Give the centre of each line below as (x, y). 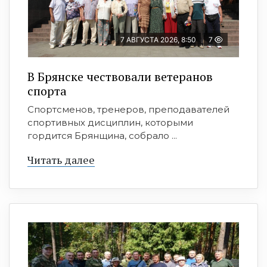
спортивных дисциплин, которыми (110, 123)
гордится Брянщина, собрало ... (102, 136)
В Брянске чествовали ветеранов (120, 77)
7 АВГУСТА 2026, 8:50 (158, 40)
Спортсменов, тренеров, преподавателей (128, 110)
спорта (47, 91)
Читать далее (61, 160)
